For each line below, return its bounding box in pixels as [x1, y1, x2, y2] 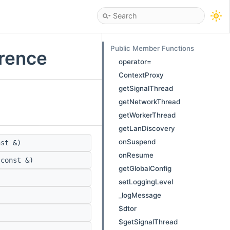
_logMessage [119, 191, 161, 199]
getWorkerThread [119, 111, 176, 119]
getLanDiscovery [119, 124, 175, 132]
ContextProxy [119, 71, 164, 79]
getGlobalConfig [119, 164, 171, 172]
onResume [119, 151, 154, 159]
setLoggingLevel [119, 178, 173, 186]
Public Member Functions [110, 44, 194, 52]
